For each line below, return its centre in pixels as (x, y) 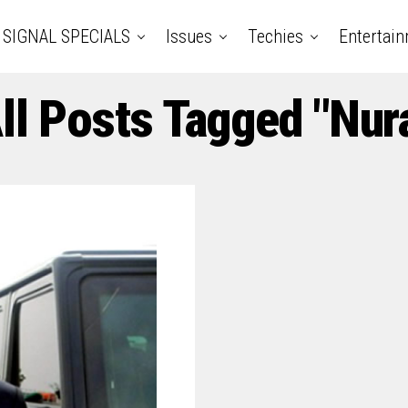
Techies (275, 36)
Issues (189, 36)
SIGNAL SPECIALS (66, 36)
